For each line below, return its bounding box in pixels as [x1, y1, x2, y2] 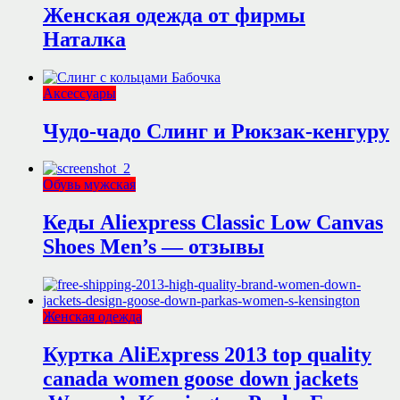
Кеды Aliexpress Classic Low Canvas [43, 211, 383, 235]
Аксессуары [43, 85, 116, 101]
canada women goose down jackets [43, 367, 358, 391]
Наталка [43, 27, 126, 51]
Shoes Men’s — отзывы [43, 235, 264, 259]
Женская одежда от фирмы [43, 3, 305, 27]
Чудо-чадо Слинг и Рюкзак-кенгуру [43, 119, 389, 143]
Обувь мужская [43, 177, 136, 193]
